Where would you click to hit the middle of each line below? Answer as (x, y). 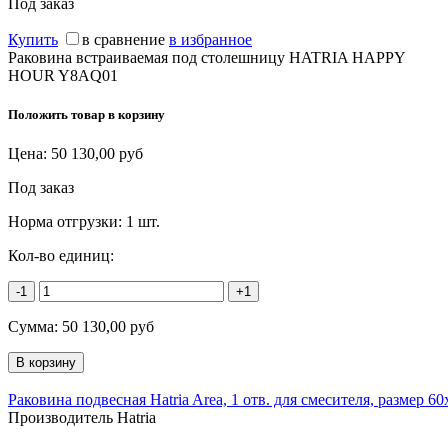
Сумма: (35, 327)
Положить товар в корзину (86, 115)
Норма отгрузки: (67, 222)
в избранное (210, 39)
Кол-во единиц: (61, 256)
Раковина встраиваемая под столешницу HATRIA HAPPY (206, 57)
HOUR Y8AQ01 (63, 75)
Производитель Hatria (82, 418)
